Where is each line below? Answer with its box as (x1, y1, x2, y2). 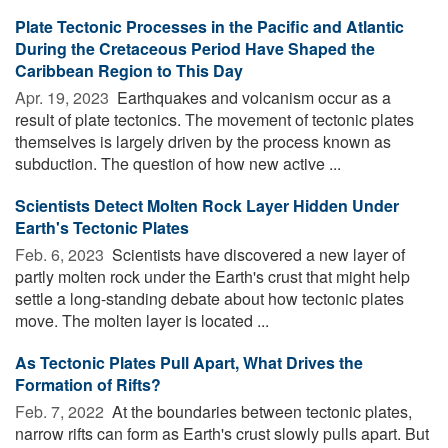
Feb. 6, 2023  (15, 242, 108, 266)
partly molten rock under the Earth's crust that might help (15, 264, 410, 288)
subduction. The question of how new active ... (15, 151, 341, 175)
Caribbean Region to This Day (15, 58, 243, 82)
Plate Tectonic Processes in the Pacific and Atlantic (15, 14, 404, 38)
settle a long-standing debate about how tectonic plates (15, 286, 404, 310)
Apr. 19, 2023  (15, 85, 113, 109)
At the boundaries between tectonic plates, (108, 399, 412, 423)
